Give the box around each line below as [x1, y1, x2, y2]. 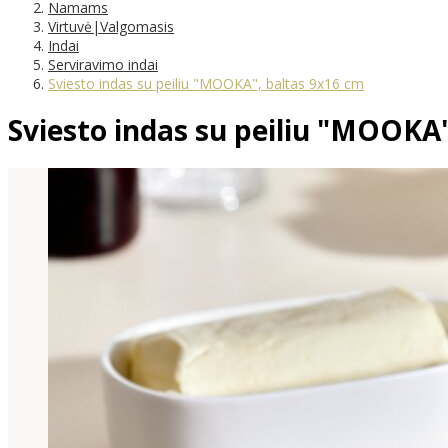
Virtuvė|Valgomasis [48, 16, 174, 36]
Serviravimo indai [48, 54, 158, 74]
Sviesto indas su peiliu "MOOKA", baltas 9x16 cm [48, 73, 364, 93]
